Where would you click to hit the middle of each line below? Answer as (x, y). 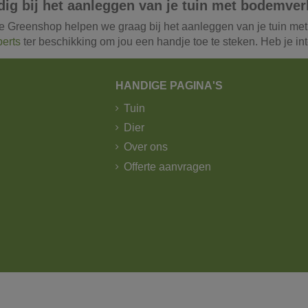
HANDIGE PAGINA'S (169, 85)
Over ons (146, 147)
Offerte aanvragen (168, 166)
